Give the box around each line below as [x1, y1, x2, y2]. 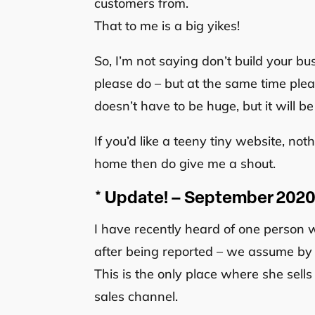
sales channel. [94, 288, 179, 304]
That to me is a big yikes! [94, 17, 240, 34]
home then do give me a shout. [94, 155, 276, 172]
